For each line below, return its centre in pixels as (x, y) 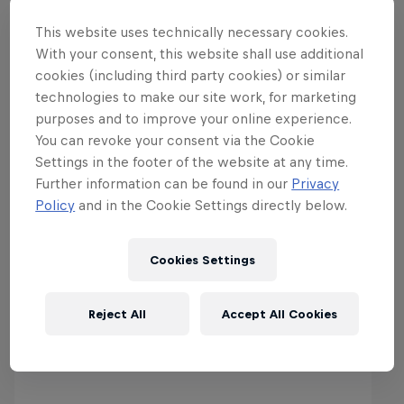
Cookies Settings (202, 260)
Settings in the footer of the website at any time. (192, 161)
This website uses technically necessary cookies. (192, 32)
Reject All (117, 314)
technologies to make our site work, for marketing (196, 96)
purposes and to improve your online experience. (194, 118)
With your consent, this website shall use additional (200, 53)
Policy (55, 205)
